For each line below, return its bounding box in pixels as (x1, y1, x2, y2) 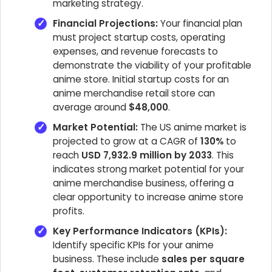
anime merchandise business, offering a (53, 177, 234, 189)
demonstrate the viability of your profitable (53, 59, 251, 72)
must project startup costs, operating (53, 31, 225, 44)
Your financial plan (158, 17, 242, 30)
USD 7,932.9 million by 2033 (81, 149, 212, 161)
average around (53, 101, 129, 114)
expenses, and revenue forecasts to (53, 45, 218, 58)
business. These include (53, 253, 161, 265)
